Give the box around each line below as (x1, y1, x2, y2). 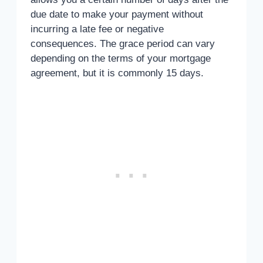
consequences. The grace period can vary (31, 38, 215, 50)
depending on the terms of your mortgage (31, 53, 211, 65)
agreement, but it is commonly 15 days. (31, 68, 204, 79)
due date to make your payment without (31, 9, 203, 21)
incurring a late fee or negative (31, 23, 164, 35)
